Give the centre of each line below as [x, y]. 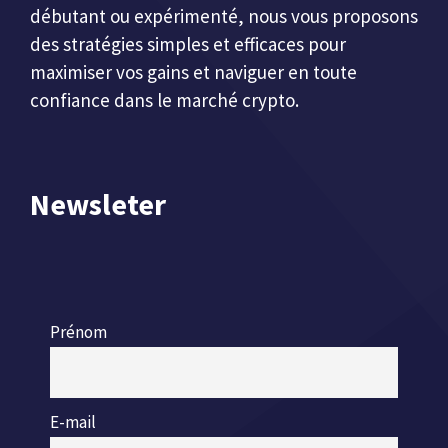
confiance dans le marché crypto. [164, 99]
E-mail [73, 421]
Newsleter [98, 204]
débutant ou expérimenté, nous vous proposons [224, 15]
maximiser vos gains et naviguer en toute [193, 71]
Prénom [78, 331]
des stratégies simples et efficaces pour [188, 43]
